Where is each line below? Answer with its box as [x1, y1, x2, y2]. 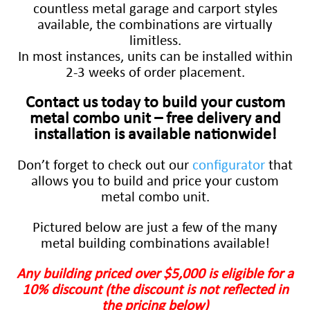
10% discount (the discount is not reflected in [21, 282, 289, 298]
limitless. [129, 33, 181, 48]
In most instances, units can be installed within [17, 49, 293, 64]
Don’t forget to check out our [17, 158, 192, 173]
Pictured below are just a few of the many [33, 220, 277, 235]
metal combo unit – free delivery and [29, 110, 281, 127]
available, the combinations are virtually [37, 17, 273, 33]
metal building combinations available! [40, 236, 270, 251]
